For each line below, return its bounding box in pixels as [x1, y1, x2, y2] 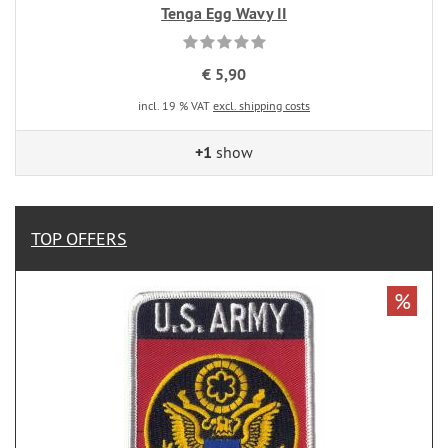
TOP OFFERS [31, 227, 127, 250]
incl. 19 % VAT [138, 98, 213, 113]
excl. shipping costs [213, 98, 310, 113]
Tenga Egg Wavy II [161, 3, 287, 24]
